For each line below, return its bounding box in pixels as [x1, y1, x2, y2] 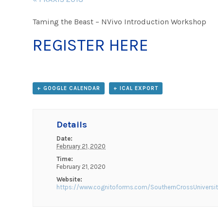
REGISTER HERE [33, 36, 149, 55]
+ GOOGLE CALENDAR [37, 85, 101, 92]
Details [56, 119, 88, 130]
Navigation [32, 7, 87, 21]
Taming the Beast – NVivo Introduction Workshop [33, 17, 207, 27]
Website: [56, 176, 83, 183]
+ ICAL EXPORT [113, 85, 159, 92]
